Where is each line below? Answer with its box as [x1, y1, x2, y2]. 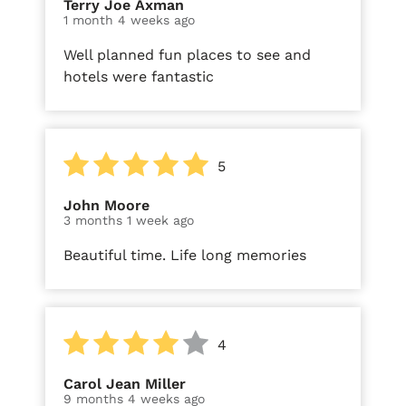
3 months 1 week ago [63, 212, 194, 227]
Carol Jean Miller [63, 374, 186, 392]
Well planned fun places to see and [63, 45, 311, 63]
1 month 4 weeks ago [63, 12, 195, 27]
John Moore [63, 196, 150, 214]
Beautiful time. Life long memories [63, 246, 306, 264]
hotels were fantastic [63, 67, 214, 85]
